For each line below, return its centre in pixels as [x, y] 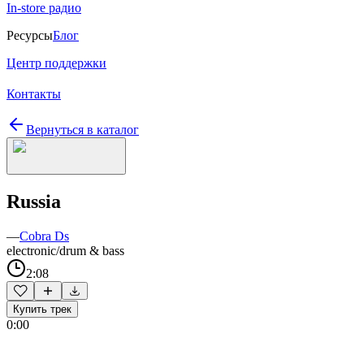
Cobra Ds [44, 236]
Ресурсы [30, 35]
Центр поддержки [56, 63]
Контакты [34, 94]
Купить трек [42, 309]
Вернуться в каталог [82, 130]
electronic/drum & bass [65, 250]
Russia [34, 201]
